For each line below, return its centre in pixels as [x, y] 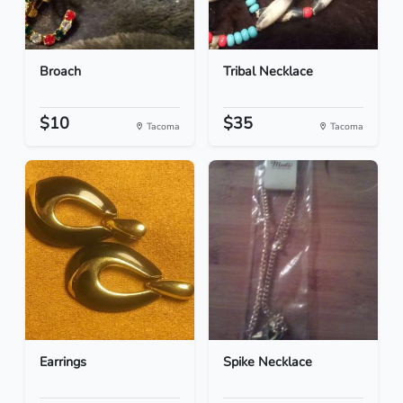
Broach [60, 72]
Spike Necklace [268, 362]
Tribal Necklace [268, 72]
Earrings [63, 362]
